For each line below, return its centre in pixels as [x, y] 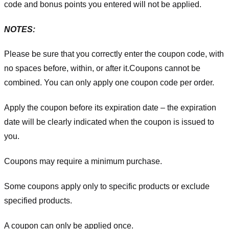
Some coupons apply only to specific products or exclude [107, 186]
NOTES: [20, 29]
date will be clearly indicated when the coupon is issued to [109, 122]
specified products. [38, 200]
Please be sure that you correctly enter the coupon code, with [114, 54]
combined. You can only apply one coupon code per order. [109, 83]
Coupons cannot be [165, 68]
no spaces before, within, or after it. [67, 68]
